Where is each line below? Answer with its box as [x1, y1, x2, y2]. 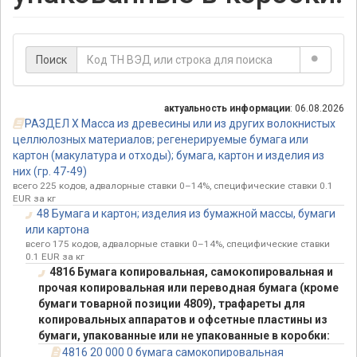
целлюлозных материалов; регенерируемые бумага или [13, 133, 308, 147]
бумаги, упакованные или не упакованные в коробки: [38, 329, 330, 343]
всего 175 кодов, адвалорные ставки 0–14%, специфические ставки [25, 238, 330, 250]
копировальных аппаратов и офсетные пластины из [38, 313, 328, 327]
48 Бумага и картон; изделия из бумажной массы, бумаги [36, 207, 335, 221]
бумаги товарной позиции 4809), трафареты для [38, 297, 305, 311]
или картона [25, 223, 89, 237]
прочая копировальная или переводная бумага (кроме [38, 281, 339, 295]
